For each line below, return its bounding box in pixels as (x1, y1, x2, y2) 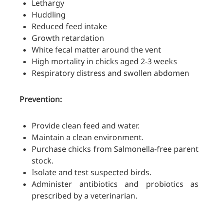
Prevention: (19, 94, 62, 105)
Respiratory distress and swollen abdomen (32, 68, 189, 79)
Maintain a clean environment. (32, 132, 144, 143)
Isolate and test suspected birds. (32, 167, 151, 178)
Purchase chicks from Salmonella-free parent (32, 144, 199, 155)
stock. (32, 155, 54, 166)
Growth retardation (32, 33, 104, 44)
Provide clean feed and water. (32, 120, 140, 131)
